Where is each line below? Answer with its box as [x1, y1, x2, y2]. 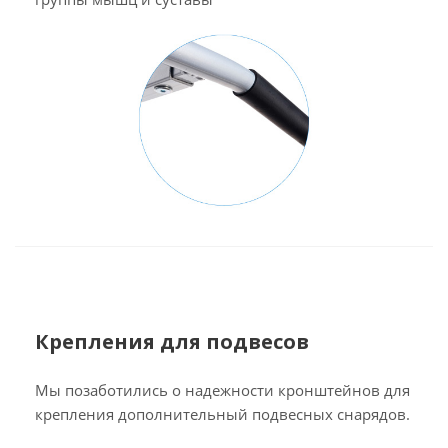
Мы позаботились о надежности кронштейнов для [35, 380, 410, 401]
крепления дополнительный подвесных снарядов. [35, 404, 410, 425]
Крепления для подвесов [35, 328, 309, 356]
